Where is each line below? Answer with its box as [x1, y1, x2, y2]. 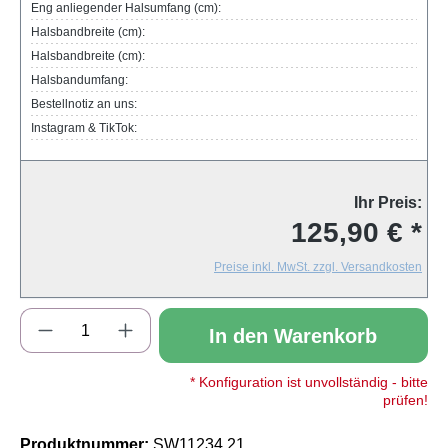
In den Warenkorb [209, 324, 378, 347]
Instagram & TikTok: [31, 121, 137, 136]
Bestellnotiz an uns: [31, 97, 137, 112]
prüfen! [382, 392, 428, 409]
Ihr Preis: [354, 194, 422, 212]
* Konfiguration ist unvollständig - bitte [189, 374, 428, 391]
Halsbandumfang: [31, 73, 128, 88]
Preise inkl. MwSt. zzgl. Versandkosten [214, 260, 422, 275]
